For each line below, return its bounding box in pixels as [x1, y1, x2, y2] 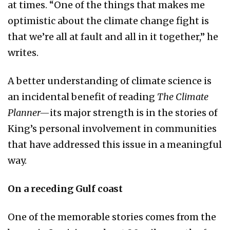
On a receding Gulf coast [8, 183, 123, 195]
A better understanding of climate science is [8, 75, 212, 87]
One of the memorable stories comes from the [8, 211, 216, 223]
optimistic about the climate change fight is [8, 15, 209, 27]
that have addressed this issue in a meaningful [8, 139, 222, 151]
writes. [8, 47, 39, 59]
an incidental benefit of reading [8, 91, 157, 103]
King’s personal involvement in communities [8, 123, 217, 135]
